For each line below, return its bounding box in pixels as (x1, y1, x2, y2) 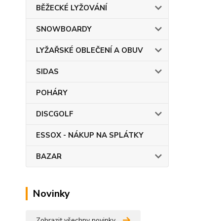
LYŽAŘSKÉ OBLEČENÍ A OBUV (36, 45, 143, 55)
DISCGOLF (36, 109, 74, 119)
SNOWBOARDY (36, 24, 92, 34)
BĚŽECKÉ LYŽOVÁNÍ (36, 3, 107, 13)
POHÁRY (36, 88, 68, 98)
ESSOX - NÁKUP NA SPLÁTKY (36, 130, 144, 140)
